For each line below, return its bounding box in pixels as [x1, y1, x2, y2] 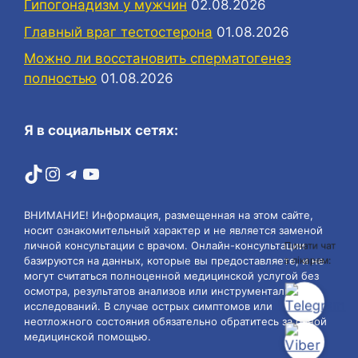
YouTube [81, 161, 158, 185]
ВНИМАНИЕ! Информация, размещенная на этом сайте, [24, 209, 313, 221]
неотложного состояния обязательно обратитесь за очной [24, 315, 327, 328]
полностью [24, 70, 97, 86]
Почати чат [284, 239, 336, 252]
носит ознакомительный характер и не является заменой [24, 224, 323, 237]
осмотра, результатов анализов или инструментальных [24, 284, 310, 297]
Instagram [42, 161, 134, 185]
